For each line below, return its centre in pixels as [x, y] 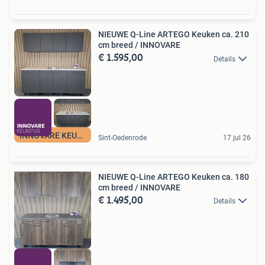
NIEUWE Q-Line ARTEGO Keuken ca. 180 [174, 177]
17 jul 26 [237, 138]
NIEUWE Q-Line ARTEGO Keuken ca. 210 [174, 35]
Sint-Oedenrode [122, 138]
